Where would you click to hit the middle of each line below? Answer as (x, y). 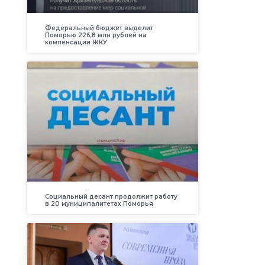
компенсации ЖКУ (76, 43)
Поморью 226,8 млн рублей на (96, 35)
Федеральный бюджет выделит (99, 28)
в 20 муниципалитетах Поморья (99, 203)
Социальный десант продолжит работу (111, 196)
